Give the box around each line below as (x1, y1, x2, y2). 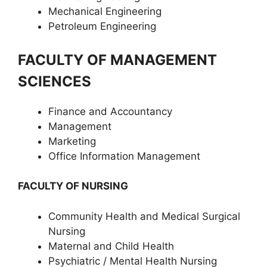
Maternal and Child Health (48, 240, 174, 252)
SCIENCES (18, 72, 91, 90)
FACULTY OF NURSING (18, 180, 131, 192)
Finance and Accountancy (48, 105, 172, 117)
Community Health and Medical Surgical (48, 210, 240, 222)
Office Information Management (48, 150, 200, 162)
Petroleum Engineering (48, 20, 156, 32)
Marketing (48, 135, 96, 147)
